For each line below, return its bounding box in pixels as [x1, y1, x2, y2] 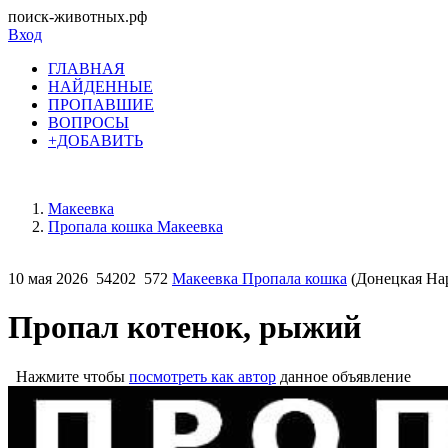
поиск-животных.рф [8, 8, 147, 25]
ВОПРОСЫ [48, 114, 129, 131]
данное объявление [276, 367, 411, 385]
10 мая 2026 [8, 270, 88, 287]
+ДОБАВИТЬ [48, 132, 143, 149]
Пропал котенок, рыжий [8, 309, 361, 346]
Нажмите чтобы [8, 367, 129, 385]
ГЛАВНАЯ [48, 60, 125, 77]
